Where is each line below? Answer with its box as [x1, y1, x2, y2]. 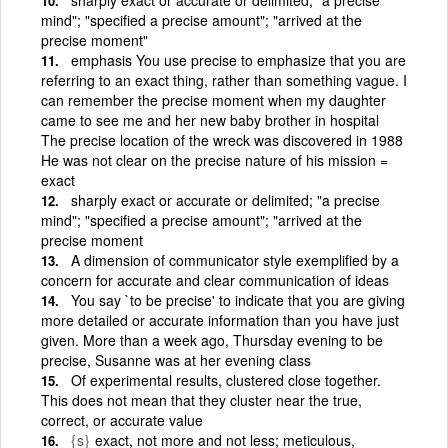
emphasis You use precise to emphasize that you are [71, 49, 406, 70]
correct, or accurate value [41, 409, 203, 430]
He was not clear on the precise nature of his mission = [41, 149, 388, 170]
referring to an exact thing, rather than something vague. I [41, 69, 407, 90]
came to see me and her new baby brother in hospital [41, 109, 379, 130]
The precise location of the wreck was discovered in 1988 [41, 129, 403, 150]
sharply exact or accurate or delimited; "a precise [71, 189, 380, 210]
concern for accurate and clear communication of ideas [41, 269, 389, 290]
